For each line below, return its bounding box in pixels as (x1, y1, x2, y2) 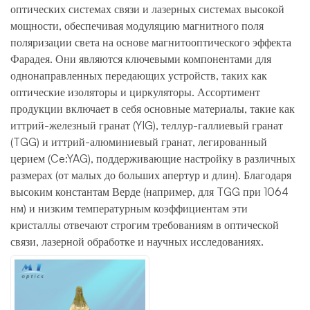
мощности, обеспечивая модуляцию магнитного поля (10, 18, 264, 33)
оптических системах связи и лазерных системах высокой (10, 1, 284, 16)
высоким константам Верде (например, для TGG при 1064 (10, 184, 289, 199)
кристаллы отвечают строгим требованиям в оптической (10, 217, 279, 232)
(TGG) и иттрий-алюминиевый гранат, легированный (10, 134, 267, 149)
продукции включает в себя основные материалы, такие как (10, 101, 295, 116)
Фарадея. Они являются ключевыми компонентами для (10, 51, 271, 66)
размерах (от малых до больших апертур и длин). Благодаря (10, 167, 291, 182)
